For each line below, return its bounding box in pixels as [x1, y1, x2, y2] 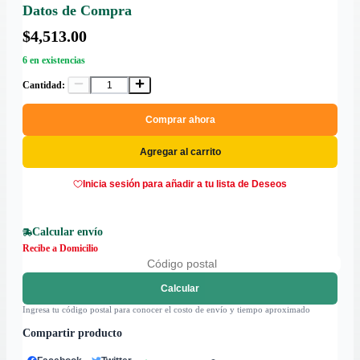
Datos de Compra [22, 2, 132, 19]
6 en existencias [22, 55, 85, 67]
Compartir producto [22, 327, 122, 340]
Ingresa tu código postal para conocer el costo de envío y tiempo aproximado [22, 305, 310, 315]
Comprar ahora [145, 114, 215, 126]
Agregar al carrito [139, 146, 221, 158]
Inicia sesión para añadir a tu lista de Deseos [83, 178, 287, 190]
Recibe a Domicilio [22, 243, 98, 255]
